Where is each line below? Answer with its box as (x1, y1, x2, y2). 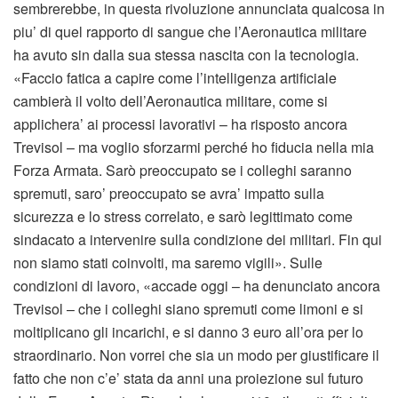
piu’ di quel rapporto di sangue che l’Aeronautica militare (13, 20, 367, 42)
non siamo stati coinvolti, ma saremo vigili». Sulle (13, 251, 322, 273)
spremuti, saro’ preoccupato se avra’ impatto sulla (13, 182, 324, 203)
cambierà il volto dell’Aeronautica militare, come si (13, 90, 328, 111)
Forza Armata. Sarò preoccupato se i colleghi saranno (13, 159, 352, 180)
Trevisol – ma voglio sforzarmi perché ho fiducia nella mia (13, 136, 374, 157)
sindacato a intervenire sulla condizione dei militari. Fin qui (13, 228, 382, 250)
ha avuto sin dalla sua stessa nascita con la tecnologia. (13, 44, 359, 65)
